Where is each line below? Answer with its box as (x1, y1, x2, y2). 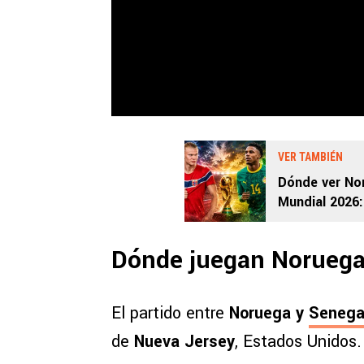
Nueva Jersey (134, 330, 235, 354)
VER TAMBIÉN (278, 150, 343, 164)
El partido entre (111, 301, 229, 326)
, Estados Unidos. (235, 330, 362, 354)
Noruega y (229, 301, 309, 326)
